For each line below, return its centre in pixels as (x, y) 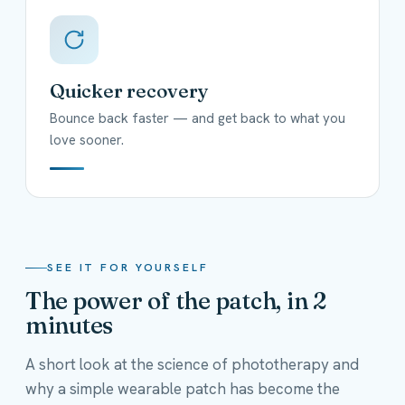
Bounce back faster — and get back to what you (198, 118)
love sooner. (87, 140)
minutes (70, 325)
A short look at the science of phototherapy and (192, 364)
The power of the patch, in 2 (176, 301)
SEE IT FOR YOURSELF (128, 267)
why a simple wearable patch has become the (183, 388)
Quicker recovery (129, 90)
